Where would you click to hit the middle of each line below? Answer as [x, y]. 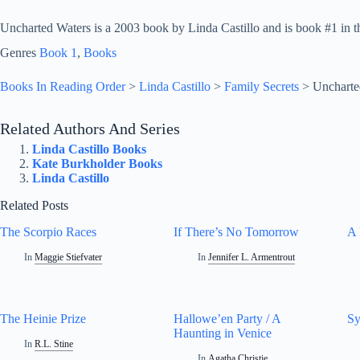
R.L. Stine [54, 344]
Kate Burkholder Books [97, 164]
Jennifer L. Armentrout [252, 257]
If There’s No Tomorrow [237, 231]
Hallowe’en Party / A [227, 318]
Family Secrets [262, 87]
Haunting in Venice [223, 333]
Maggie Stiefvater [69, 257]
